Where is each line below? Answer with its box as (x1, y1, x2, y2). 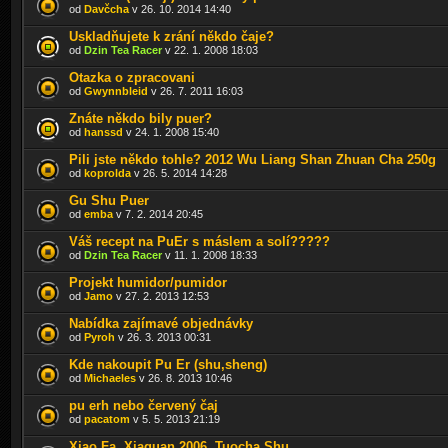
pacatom (84, 412, 130, 425)
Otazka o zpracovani (69, 69, 195, 85)
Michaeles (84, 371, 136, 384)
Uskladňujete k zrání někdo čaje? (69, 28, 274, 44)
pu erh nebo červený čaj (69, 397, 218, 413)
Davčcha (84, 2, 129, 15)
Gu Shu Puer (69, 192, 149, 208)
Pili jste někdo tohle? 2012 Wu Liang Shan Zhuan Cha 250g (69, 151, 436, 167)
